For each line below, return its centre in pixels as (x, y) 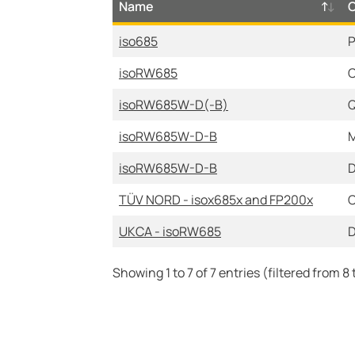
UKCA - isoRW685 (170, 231)
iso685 (138, 41)
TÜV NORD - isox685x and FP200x (216, 200)
